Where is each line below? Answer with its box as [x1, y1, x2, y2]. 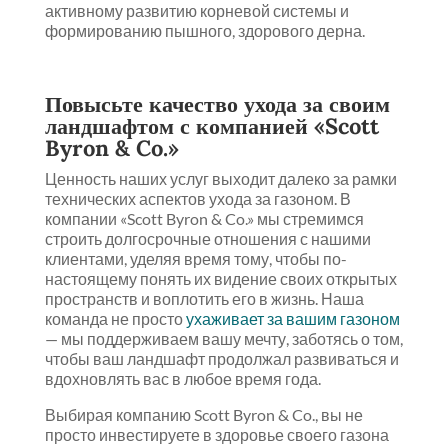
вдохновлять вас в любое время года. [44, 369, 321, 389]
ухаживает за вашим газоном [185, 309, 400, 329]
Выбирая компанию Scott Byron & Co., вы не [44, 405, 363, 425]
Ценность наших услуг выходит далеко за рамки [44, 169, 397, 189]
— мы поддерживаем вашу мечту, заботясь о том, [44, 329, 403, 349]
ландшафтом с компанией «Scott [44, 112, 379, 141]
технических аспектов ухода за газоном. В [44, 189, 351, 209]
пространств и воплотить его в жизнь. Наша [44, 289, 364, 309]
